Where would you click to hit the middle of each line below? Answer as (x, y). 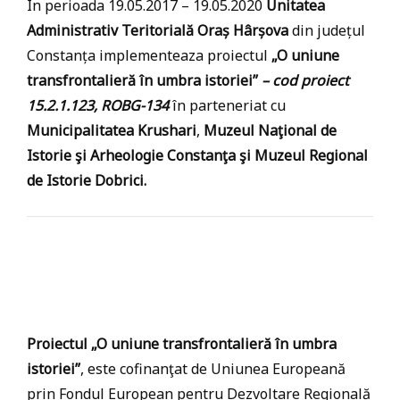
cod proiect (311, 80)
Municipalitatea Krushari (112, 130)
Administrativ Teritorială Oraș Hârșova (158, 30)
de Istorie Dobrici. (87, 180)
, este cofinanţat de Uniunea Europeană (213, 369)
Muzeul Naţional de (270, 130)
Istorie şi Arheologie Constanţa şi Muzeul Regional (197, 155)
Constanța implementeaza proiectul (147, 55)
